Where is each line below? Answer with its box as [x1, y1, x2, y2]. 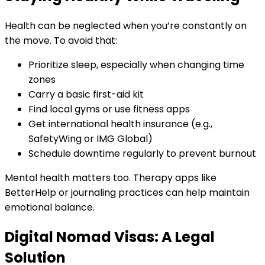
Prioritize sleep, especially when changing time [28, 58, 244, 72]
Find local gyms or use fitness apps [28, 102, 190, 117]
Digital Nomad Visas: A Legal [5, 227, 215, 247]
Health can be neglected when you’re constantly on [5, 19, 247, 33]
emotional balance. [5, 201, 95, 215]
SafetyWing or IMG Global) [28, 132, 153, 146]
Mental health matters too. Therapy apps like [5, 171, 216, 185]
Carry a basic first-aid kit [28, 88, 144, 102]
